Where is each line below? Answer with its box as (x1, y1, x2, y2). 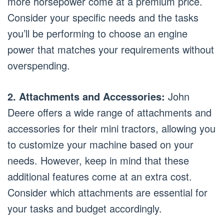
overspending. (7, 57, 70, 72)
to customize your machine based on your (7, 136, 193, 151)
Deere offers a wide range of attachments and (7, 104, 211, 119)
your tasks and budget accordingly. (7, 200, 162, 215)
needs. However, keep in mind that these (7, 152, 189, 167)
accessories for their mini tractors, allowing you (7, 120, 215, 135)
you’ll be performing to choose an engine (7, 25, 187, 40)
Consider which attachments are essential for (7, 184, 207, 199)
